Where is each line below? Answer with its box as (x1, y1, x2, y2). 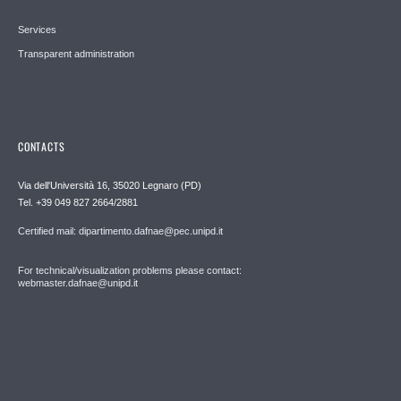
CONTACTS (18, 138, 65, 154)
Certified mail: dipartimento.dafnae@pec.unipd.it (18, 225, 223, 236)
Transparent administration (18, 48, 134, 60)
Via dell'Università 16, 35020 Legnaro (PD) (18, 179, 201, 191)
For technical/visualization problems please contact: (18, 264, 242, 276)
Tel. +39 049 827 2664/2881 (18, 196, 138, 208)
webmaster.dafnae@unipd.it (18, 277, 138, 288)
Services (18, 24, 56, 36)
